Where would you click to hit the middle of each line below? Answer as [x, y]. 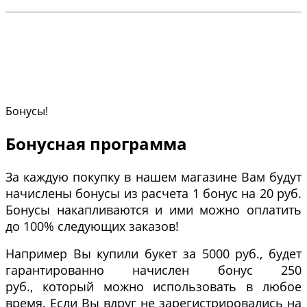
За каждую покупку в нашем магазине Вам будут [153, 177]
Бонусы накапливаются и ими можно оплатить [153, 210]
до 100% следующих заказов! [92, 226]
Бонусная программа [96, 144]
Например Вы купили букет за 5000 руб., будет [153, 254]
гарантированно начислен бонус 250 [153, 270]
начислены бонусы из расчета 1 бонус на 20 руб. [153, 194]
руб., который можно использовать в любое [153, 287]
